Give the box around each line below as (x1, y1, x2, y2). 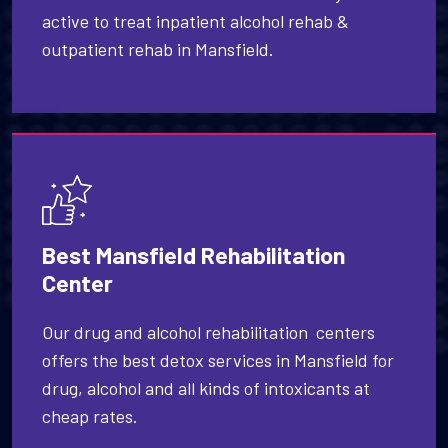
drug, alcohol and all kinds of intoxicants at (42, 377, 370, 400)
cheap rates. (42, 405, 138, 428)
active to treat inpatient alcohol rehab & (42, 10, 349, 33)
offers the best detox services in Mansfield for (42, 349, 394, 372)
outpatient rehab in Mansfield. (42, 38, 274, 61)
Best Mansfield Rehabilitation (42, 241, 345, 270)
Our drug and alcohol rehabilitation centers (42, 321, 375, 344)
